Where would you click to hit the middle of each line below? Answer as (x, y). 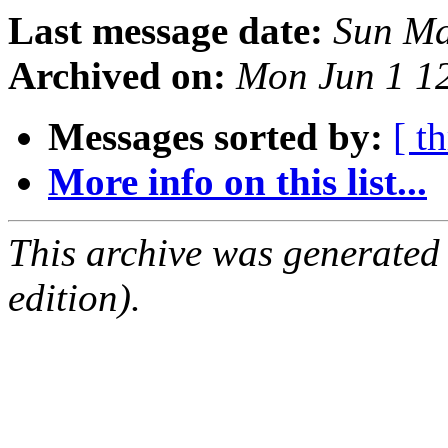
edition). (74, 298)
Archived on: (117, 76)
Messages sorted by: (215, 137)
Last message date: (165, 31)
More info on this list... (237, 182)
